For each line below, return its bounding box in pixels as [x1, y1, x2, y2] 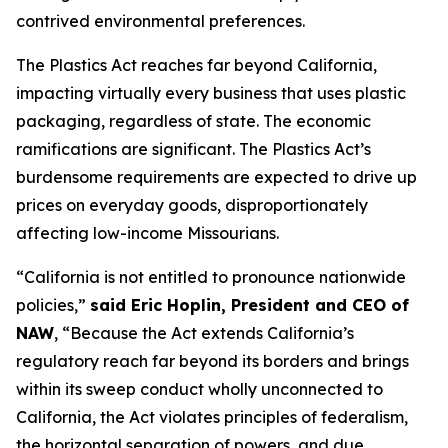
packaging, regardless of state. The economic [16, 111, 371, 131]
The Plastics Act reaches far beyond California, [16, 55, 377, 75]
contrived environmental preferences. [16, 11, 305, 31]
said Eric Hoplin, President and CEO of [90, 295, 409, 315]
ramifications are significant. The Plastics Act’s [16, 139, 371, 159]
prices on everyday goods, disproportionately [16, 195, 368, 215]
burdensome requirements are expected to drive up [16, 167, 417, 187]
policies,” [16, 295, 90, 315]
